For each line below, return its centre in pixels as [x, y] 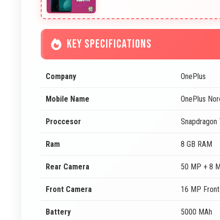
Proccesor [63, 122]
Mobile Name [68, 99]
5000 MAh [196, 212]
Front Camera [69, 189]
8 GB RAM [196, 144]
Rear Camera [68, 167]
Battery [58, 212]
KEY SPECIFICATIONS [109, 44]
